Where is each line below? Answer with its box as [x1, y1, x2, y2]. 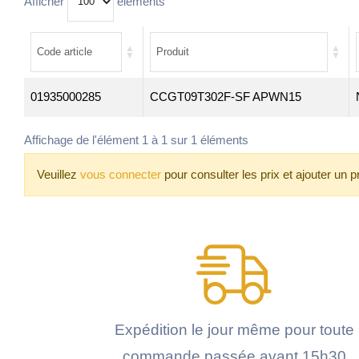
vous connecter [80, 167, 161, 181]
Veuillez [37, 167, 80, 181]
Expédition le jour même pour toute [114, 321, 354, 338]
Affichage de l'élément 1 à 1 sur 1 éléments [24, 133, 248, 147]
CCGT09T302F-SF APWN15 [149, 89, 301, 103]
